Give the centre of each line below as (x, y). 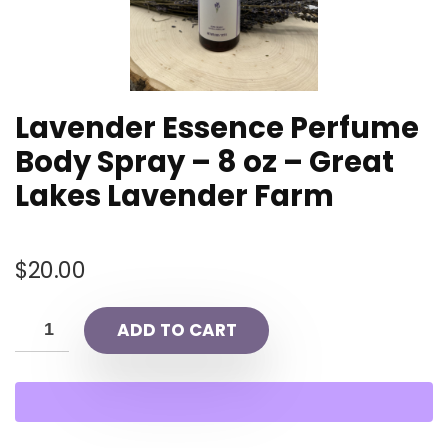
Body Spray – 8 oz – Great (204, 162)
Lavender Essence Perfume (217, 128)
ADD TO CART (176, 330)
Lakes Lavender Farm (174, 196)
